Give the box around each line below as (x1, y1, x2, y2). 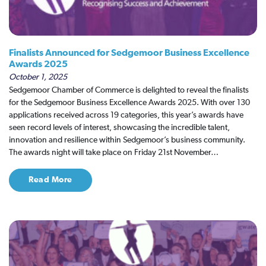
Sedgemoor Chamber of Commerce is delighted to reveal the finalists (9, 86, 249, 94)
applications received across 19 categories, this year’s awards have (9, 111, 243, 119)
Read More (28, 176, 72, 184)
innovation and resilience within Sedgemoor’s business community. (9, 136, 245, 144)
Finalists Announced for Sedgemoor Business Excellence (9, 48, 249, 58)
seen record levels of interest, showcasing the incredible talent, (9, 123, 230, 132)
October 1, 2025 (9, 73, 67, 81)
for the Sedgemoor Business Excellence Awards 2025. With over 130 (9, 99, 250, 107)
